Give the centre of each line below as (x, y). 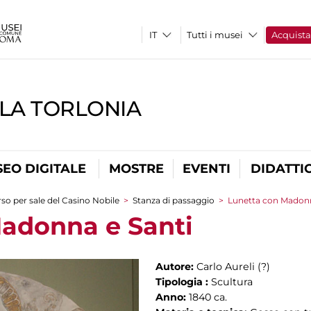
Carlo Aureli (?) (233, 267)
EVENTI (207, 169)
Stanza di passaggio (174, 200)
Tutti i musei (215, 35)
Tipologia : (183, 282)
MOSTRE (136, 169)
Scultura (232, 282)
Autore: (176, 267)
